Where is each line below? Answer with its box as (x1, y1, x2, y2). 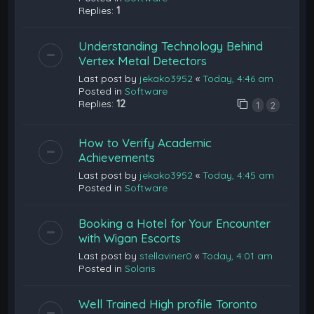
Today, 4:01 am (202, 249, 273, 262)
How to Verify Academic (78, 135, 212, 150)
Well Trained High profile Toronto (78, 296, 258, 311)
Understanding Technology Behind (78, 38, 264, 53)
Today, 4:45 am (203, 168, 275, 182)
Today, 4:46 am (203, 71, 274, 85)
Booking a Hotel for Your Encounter (78, 215, 271, 231)
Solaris (125, 261, 156, 275)
